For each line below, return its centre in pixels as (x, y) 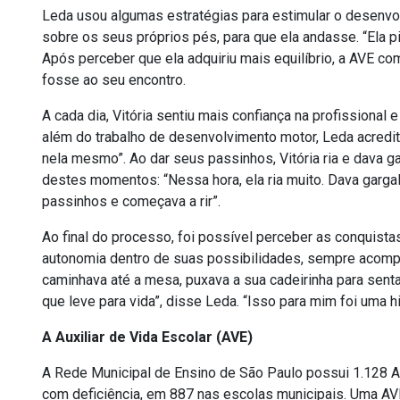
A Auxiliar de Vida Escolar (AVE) (147, 337)
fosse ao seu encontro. (114, 80)
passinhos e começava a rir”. (135, 202)
